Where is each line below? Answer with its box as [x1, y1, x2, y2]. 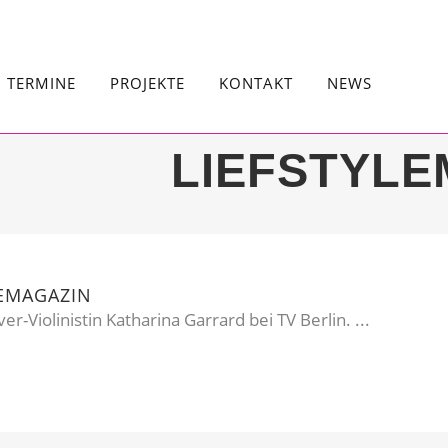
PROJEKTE [110, 73, 185, 93]
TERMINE [7, 73, 76, 93]
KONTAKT [219, 73, 293, 93]
